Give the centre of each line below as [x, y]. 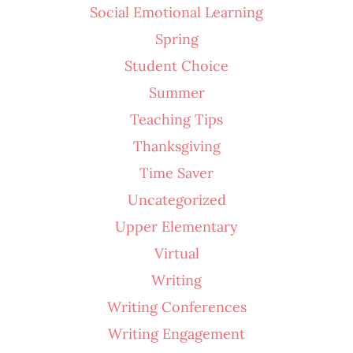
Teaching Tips [176, 119]
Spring [176, 39]
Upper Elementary [176, 226]
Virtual [176, 253]
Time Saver [176, 173]
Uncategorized [176, 199]
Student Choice [176, 65]
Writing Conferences [176, 307]
